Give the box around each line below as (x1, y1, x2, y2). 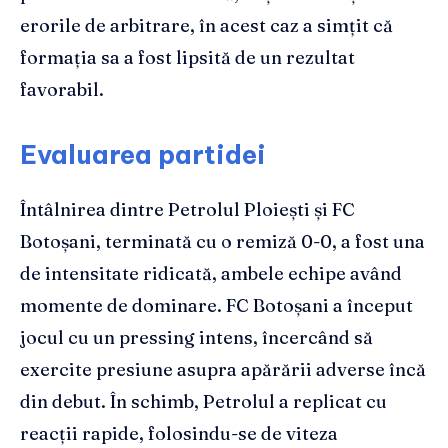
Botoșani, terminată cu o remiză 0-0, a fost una (20, 230, 425, 254)
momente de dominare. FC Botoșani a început (20, 294, 413, 318)
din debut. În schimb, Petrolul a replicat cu (20, 390, 387, 414)
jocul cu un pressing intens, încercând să (20, 326, 373, 350)
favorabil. (20, 78, 104, 102)
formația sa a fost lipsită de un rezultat (20, 46, 355, 70)
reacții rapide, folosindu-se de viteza (20, 422, 338, 446)
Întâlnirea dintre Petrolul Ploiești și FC (20, 198, 355, 222)
